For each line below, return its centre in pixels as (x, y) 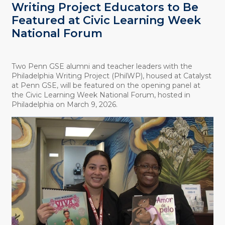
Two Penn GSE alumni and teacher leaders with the (102, 66)
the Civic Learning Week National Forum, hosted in (101, 95)
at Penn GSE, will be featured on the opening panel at (106, 85)
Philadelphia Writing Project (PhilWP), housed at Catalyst (111, 76)
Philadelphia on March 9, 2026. (64, 104)
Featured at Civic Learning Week (106, 21)
